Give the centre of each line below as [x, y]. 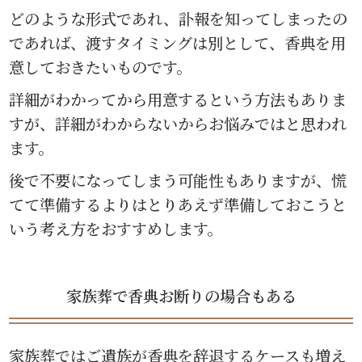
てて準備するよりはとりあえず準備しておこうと [178, 204]
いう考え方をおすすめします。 [116, 229]
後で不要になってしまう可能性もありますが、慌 [178, 180]
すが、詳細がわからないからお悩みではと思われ [178, 124]
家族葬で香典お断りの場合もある [181, 296]
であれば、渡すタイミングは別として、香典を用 [178, 43]
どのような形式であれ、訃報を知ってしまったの [179, 19]
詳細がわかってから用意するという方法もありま [178, 99]
